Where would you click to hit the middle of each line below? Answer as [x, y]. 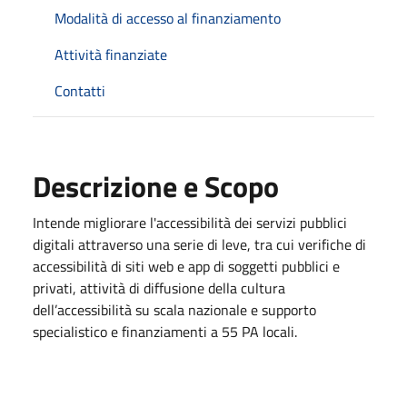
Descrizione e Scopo [156, 186]
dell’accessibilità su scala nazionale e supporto [174, 309]
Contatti [80, 90]
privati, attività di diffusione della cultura [159, 288]
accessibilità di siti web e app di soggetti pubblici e [186, 266]
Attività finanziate [111, 54]
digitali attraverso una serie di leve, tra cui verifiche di [199, 244]
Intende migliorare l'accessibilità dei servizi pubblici [190, 222]
